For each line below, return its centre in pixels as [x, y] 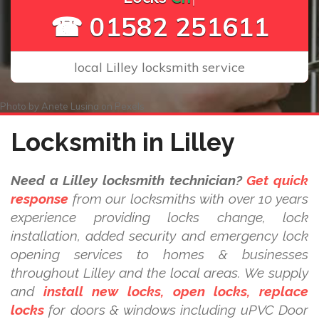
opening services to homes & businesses [159, 254]
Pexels [130, 106]
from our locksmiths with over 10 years [188, 199]
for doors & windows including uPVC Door [176, 310]
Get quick [278, 180]
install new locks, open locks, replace [176, 291]
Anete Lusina [70, 106]
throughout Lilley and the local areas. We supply [159, 273]
